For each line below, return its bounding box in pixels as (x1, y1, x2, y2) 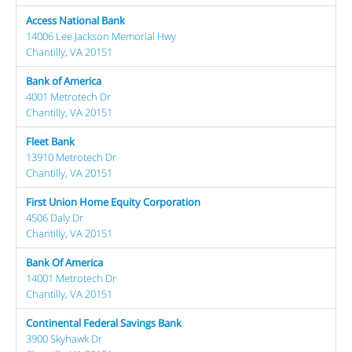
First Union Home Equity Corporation (26, 194, 200, 209)
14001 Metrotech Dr (26, 270, 116, 285)
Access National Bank (26, 13, 125, 27)
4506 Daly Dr (26, 210, 83, 225)
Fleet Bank (26, 134, 75, 148)
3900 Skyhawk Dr (26, 331, 102, 346)
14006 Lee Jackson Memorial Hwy (26, 28, 176, 43)
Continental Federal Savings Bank (26, 315, 181, 330)
